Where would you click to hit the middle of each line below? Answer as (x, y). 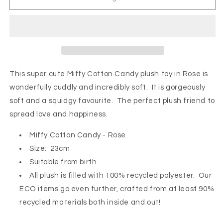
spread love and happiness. (59, 114)
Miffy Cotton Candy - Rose (78, 135)
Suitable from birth (63, 162)
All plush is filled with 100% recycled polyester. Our (121, 175)
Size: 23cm (50, 148)
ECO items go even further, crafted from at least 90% (117, 189)
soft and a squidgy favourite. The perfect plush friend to (112, 101)
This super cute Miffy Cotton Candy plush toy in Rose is (109, 74)
